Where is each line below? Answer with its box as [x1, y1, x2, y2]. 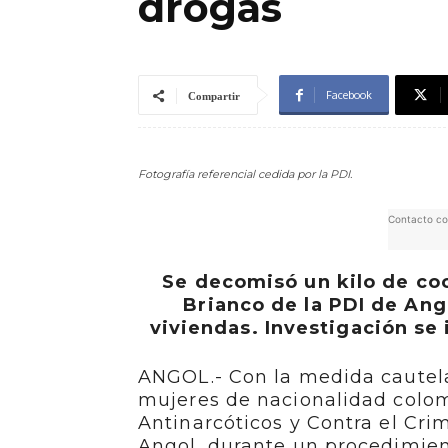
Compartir [188, 90, 240, 103]
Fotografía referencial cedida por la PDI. [138, 167, 352, 182]
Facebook [326, 88, 372, 103]
